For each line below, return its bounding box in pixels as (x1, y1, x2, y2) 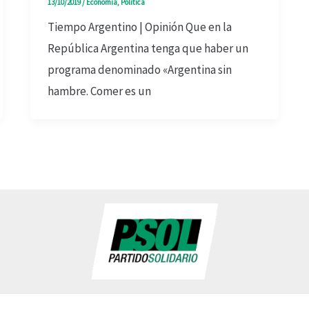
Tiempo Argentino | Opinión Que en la (48, 19, 232, 34)
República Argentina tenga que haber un (48, 40, 249, 56)
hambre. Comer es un (48, 83, 152, 99)
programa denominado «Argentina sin (48, 61, 232, 77)
